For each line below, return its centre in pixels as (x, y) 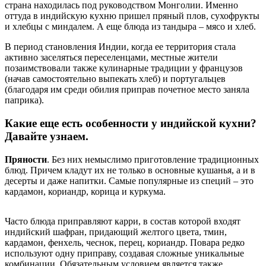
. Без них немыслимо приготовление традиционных (153, 159)
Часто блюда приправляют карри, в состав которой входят (123, 221)
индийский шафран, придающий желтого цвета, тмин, (116, 232)
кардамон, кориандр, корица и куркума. (85, 191)
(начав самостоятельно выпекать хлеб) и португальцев (115, 79)
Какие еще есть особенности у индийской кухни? (131, 123)
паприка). (24, 100)
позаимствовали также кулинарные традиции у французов (124, 68)
